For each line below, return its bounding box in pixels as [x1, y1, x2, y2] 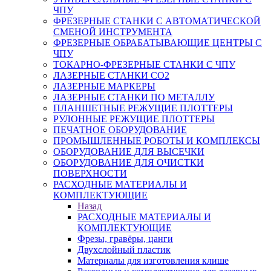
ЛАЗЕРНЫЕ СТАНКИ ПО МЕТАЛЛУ [53, 92, 215, 102]
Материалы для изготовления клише [77, 255, 229, 266]
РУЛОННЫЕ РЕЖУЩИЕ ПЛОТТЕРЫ [53, 114, 215, 124]
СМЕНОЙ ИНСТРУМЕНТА [53, 27, 172, 37]
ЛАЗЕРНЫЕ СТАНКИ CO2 [53, 70, 169, 80]
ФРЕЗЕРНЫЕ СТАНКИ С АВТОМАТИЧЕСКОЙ [53, 16, 261, 26]
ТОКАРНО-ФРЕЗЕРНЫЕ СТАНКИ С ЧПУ [53, 59, 235, 70]
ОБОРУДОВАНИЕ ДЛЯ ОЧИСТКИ [53, 157, 204, 168]
